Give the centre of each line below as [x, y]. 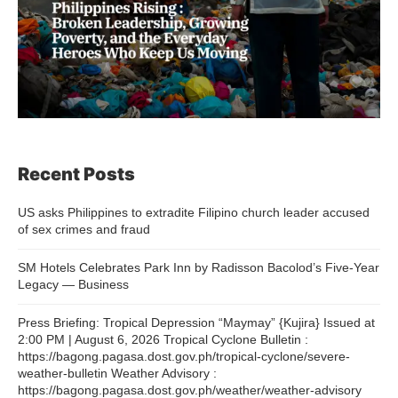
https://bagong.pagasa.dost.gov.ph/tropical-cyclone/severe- [184, 356]
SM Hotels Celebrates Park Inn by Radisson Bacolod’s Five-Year [199, 267]
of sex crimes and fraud [84, 229]
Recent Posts [76, 174]
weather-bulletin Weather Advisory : [117, 373]
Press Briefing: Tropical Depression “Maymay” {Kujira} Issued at [196, 322]
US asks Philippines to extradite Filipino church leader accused [194, 212]
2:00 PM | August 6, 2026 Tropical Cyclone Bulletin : [163, 339]
